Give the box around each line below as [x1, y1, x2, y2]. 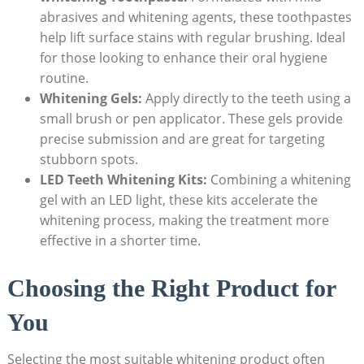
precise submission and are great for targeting [39, 129, 325, 148]
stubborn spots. [39, 149, 138, 168]
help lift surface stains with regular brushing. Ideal [39, 28, 345, 46]
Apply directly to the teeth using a [141, 89, 351, 107]
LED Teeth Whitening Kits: [39, 170, 207, 188]
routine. [39, 68, 89, 87]
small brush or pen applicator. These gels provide [39, 109, 343, 128]
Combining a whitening [206, 170, 351, 188]
